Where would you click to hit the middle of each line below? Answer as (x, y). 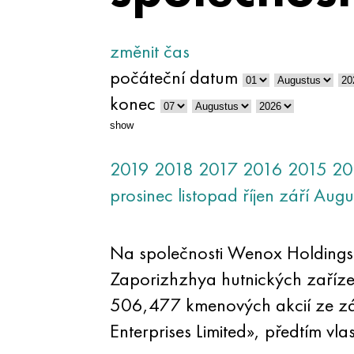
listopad (207, 195)
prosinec (141, 195)
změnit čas (149, 51)
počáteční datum (173, 77)
